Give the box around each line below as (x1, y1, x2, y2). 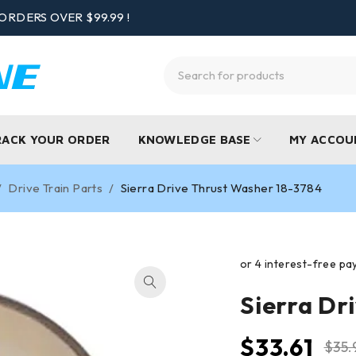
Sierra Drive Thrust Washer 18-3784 (120, 180, 323, 195)
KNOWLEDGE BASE (137, 133, 251, 146)
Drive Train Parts (8, 180, 103, 195)
